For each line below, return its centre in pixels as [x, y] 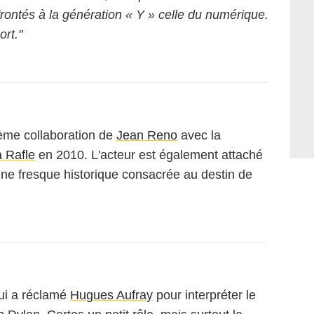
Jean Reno [147, 135]
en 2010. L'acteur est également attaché [149, 155]
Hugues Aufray [111, 295]
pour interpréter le [204, 295]
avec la [199, 135]
